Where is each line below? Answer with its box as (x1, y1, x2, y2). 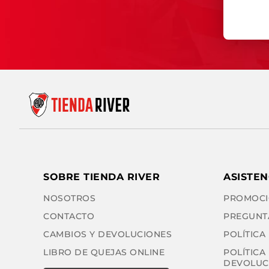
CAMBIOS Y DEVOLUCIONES (43, 229, 172, 240)
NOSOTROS (43, 193, 95, 204)
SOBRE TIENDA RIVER (43, 171, 160, 183)
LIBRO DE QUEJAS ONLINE (43, 247, 165, 258)
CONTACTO (43, 211, 94, 222)
